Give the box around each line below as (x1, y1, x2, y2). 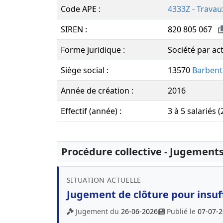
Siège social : (61, 65, 109, 76)
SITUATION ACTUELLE (67, 175, 141, 185)
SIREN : (61, 24, 87, 35)
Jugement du (76, 207, 121, 216)
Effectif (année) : (61, 106, 121, 116)
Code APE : (61, 3, 101, 14)
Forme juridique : (61, 44, 125, 55)
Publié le (167, 207, 198, 216)
